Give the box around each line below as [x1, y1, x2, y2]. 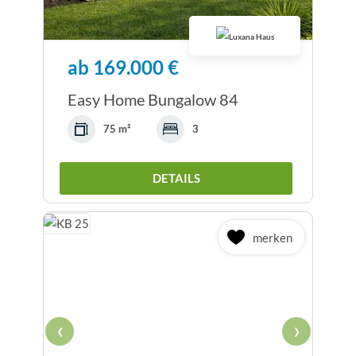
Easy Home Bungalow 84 [68, 90, 238, 110]
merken [253, 230, 292, 245]
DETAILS [152, 171, 200, 186]
